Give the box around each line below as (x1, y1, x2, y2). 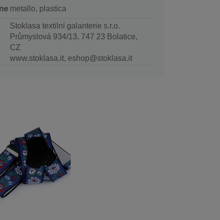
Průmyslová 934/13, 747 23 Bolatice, (9, 32, 137, 41)
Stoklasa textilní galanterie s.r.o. (9, 22, 120, 30)
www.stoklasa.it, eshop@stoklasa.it (9, 54, 132, 63)
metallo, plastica (9, 4, 66, 13)
